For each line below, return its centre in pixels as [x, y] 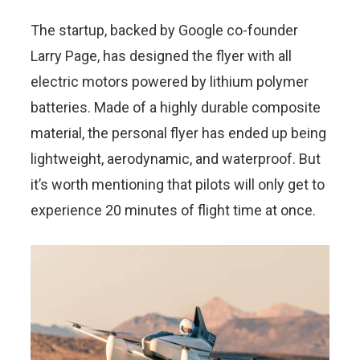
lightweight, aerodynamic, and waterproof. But [176, 159]
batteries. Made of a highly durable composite [176, 107]
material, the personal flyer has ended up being [178, 133]
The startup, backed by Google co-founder [164, 30]
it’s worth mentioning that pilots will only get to [178, 184]
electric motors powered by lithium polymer [170, 82]
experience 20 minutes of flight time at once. [173, 210]
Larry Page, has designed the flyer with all [161, 56]
